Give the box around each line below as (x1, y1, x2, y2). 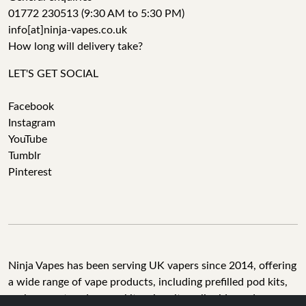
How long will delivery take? (8, 40, 143, 52)
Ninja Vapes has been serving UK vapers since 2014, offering (8, 260, 296, 271)
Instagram (8, 117, 55, 128)
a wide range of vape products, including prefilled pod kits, (8, 276, 288, 288)
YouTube (8, 133, 47, 145)
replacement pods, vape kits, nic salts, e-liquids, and (8, 292, 255, 304)
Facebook (8, 100, 54, 112)
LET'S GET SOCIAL (8, 68, 98, 79)
